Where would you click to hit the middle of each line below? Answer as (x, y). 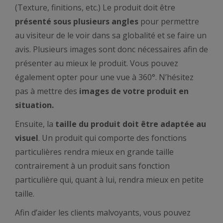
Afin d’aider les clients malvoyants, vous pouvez (103, 213)
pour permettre (169, 21)
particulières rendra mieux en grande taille (94, 152)
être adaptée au (173, 124)
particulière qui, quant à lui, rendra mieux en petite (109, 180)
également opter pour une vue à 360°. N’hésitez (104, 77)
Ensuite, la (34, 124)
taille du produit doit (96, 124)
